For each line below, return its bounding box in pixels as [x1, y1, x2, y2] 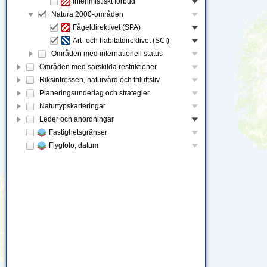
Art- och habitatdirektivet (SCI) [73, 36, 169, 45]
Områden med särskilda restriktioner [39, 63, 157, 71]
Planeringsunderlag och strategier [39, 89, 150, 97]
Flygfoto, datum [49, 141, 98, 150]
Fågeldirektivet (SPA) [73, 23, 141, 32]
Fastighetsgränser [49, 128, 107, 136]
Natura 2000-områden [51, 10, 123, 18]
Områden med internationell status [51, 49, 163, 58]
